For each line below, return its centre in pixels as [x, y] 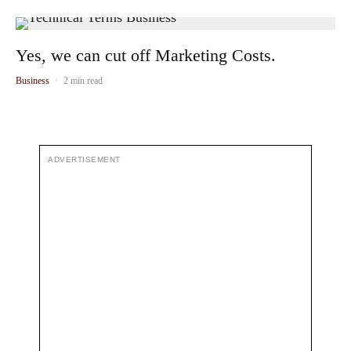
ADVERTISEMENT [84, 159]
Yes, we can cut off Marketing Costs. [146, 55]
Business [33, 81]
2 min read [83, 81]
